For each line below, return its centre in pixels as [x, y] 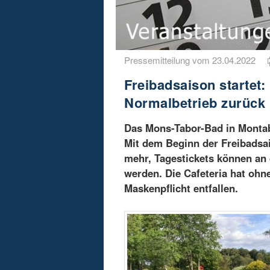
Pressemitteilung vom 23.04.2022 [196, 60]
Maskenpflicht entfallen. [181, 188]
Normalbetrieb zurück [195, 102]
